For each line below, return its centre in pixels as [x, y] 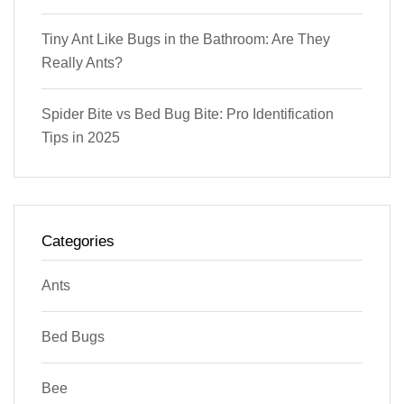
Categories [78, 241]
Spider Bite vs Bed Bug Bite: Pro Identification [188, 114]
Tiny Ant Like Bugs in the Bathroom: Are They [186, 39]
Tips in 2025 [81, 137]
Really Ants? [82, 62]
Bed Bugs [73, 336]
